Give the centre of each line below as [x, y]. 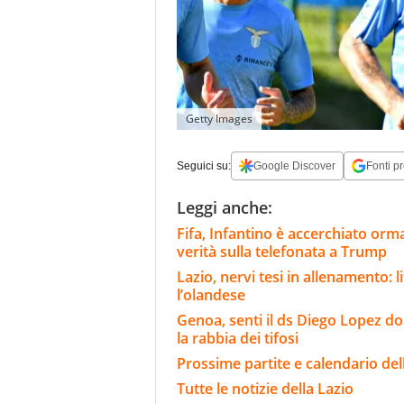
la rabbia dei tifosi [238, 339]
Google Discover [294, 166]
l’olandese [213, 295]
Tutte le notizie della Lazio [265, 389]
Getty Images [219, 119]
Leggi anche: [225, 208]
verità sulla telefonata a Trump [282, 252]
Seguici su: [204, 166]
